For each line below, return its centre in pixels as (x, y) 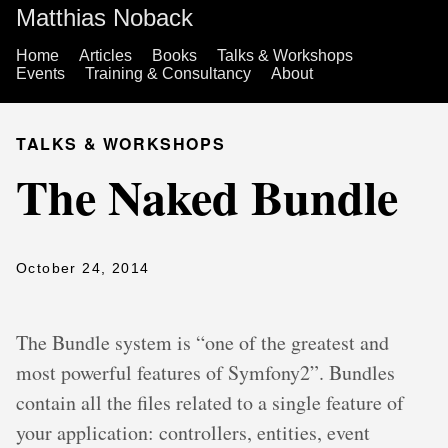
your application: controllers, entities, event (193, 432)
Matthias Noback (104, 17)
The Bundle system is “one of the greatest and (202, 342)
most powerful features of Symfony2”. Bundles (205, 372)
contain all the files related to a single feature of (210, 402)
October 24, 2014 (83, 268)
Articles (105, 55)
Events (40, 73)
